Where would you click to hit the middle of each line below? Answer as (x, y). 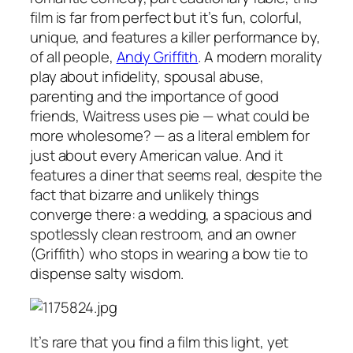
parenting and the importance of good (155, 96)
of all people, (73, 56)
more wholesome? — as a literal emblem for (170, 135)
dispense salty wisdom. (107, 273)
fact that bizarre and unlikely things (145, 194)
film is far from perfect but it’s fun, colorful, (167, 17)
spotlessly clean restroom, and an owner (163, 234)
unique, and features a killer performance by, (175, 37)
